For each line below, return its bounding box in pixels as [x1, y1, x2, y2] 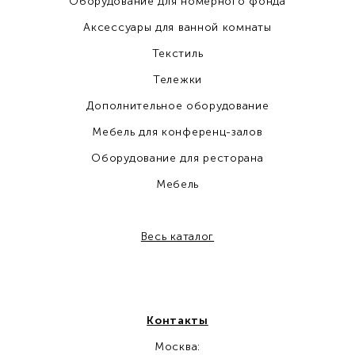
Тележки [153, 73, 202, 86]
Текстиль [151, 47, 204, 60]
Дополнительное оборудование [86, 99, 269, 113]
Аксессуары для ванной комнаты [83, 21, 272, 34]
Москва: [155, 340, 200, 353]
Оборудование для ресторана [91, 151, 264, 165]
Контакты [147, 314, 208, 327]
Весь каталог [140, 230, 215, 243]
